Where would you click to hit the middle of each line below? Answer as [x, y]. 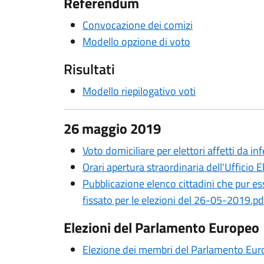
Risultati [89, 69]
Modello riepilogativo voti [139, 91]
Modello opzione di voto [136, 42]
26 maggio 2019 [112, 128]
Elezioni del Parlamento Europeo [161, 227]
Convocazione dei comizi [138, 25]
